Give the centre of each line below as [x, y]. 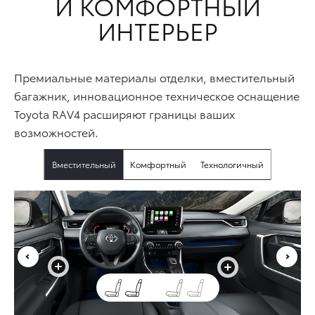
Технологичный [232, 164]
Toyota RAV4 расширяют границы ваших [124, 113]
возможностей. [56, 131]
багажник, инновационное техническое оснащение [157, 95]
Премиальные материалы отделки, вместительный [154, 77]
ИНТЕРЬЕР [157, 30]
